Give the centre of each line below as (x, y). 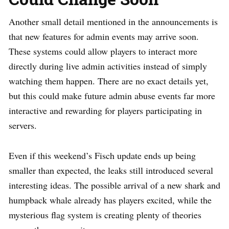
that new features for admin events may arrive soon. (104, 36)
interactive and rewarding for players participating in (105, 110)
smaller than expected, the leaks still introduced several (111, 170)
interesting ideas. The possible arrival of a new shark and (114, 185)
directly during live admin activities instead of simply (108, 66)
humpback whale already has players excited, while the (110, 200)
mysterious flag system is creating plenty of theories (105, 214)
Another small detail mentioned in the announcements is (113, 21)
